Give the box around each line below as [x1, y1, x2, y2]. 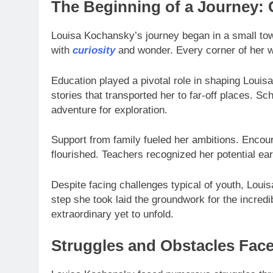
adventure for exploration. [51, 104, 168, 116]
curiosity [73, 44, 115, 57]
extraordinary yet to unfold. [51, 208, 174, 220]
